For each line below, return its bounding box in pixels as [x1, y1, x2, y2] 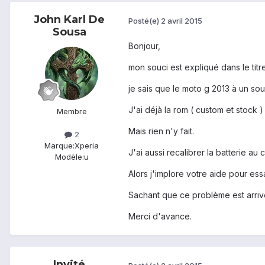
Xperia [75, 141, 99, 151]
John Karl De [34, 13, 105, 27]
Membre [56, 106, 87, 117]
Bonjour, [128, 41, 160, 51]
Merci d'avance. [128, 211, 192, 222]
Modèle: [54, 152, 84, 162]
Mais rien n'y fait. [128, 126, 194, 137]
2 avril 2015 [161, 15, 202, 25]
